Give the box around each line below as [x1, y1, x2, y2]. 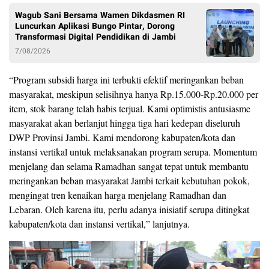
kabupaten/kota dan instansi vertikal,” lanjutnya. [9, 217, 190, 231]
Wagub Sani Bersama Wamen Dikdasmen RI [15, 9, 185, 22]
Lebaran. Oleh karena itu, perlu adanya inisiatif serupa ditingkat [9, 203, 249, 216]
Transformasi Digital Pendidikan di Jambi [15, 31, 176, 44]
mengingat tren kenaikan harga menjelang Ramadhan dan [9, 189, 226, 202]
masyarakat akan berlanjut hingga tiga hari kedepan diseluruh [9, 116, 240, 130]
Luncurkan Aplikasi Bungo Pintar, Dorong [15, 20, 175, 33]
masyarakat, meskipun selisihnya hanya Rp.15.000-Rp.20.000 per [9, 88, 258, 101]
